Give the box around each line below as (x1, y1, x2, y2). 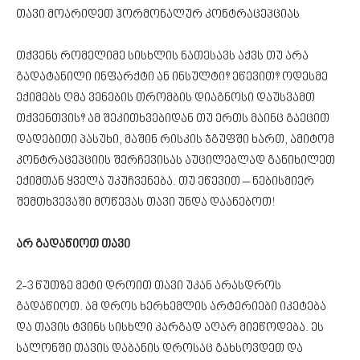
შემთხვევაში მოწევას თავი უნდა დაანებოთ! (16, 195, 275, 210)
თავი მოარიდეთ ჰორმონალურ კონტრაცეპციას (16, 7, 300, 22)
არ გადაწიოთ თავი (16, 237, 130, 252)
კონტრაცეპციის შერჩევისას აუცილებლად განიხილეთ (16, 153, 335, 168)
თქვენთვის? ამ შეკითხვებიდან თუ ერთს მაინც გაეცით (16, 112, 329, 126)
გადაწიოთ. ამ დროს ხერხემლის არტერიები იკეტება (16, 300, 326, 314)
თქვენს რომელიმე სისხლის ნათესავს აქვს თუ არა (16, 49, 309, 63)
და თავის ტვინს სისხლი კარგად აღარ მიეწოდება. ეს (16, 321, 324, 335)
